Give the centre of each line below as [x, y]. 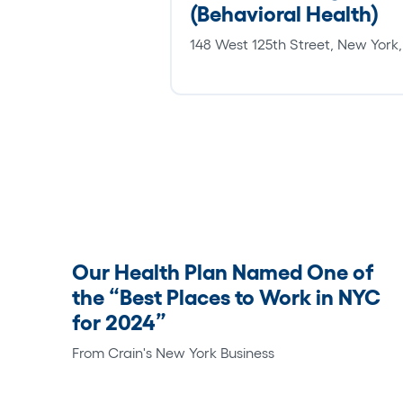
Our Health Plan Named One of [223, 272]
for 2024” [119, 322]
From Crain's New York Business [173, 352]
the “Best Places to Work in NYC [226, 297]
